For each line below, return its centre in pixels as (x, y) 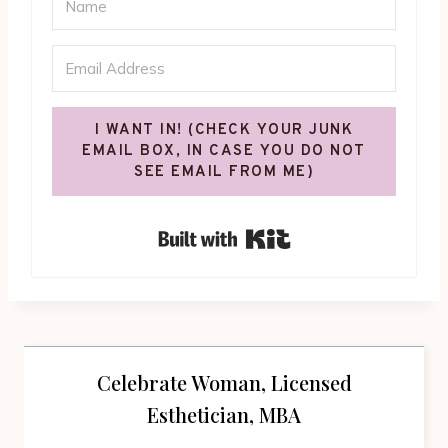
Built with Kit (348, 234)
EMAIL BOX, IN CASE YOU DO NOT (224, 151)
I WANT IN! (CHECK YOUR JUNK (224, 130)
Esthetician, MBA (224, 414)
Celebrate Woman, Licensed (224, 382)
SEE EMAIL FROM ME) (224, 172)
